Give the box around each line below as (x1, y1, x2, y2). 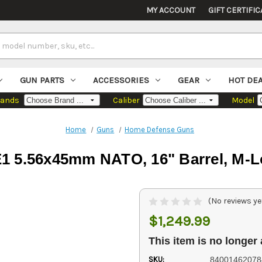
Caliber (112, 95, 140, 106)
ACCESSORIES (93, 75, 149, 86)
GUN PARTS (20, 75, 65, 86)
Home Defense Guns (125, 125, 195, 135)
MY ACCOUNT (146, 5, 196, 15)
